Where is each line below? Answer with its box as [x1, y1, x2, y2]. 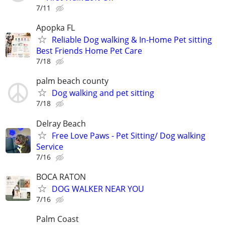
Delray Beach [36, 118, 86, 129]
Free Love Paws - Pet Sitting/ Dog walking [52, 130, 205, 141]
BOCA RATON [36, 171, 86, 182]
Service [36, 141, 63, 152]
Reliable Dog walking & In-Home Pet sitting [52, 34, 212, 46]
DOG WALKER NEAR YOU [52, 183, 144, 194]
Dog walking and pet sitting [52, 87, 154, 99]
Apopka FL [36, 22, 75, 34]
